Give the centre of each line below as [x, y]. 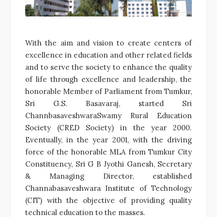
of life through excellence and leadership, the [108, 79]
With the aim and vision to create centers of [108, 43]
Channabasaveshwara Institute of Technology [108, 188]
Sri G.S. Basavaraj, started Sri [108, 103]
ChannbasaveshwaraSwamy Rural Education [108, 115]
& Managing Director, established [108, 176]
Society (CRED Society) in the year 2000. [108, 127]
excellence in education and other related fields [108, 55]
